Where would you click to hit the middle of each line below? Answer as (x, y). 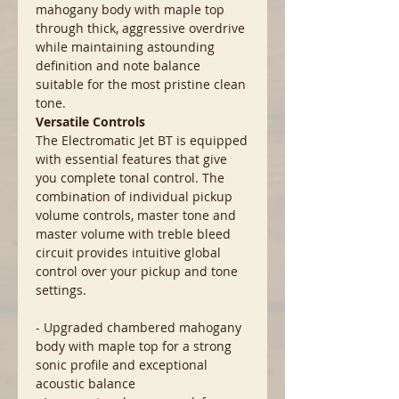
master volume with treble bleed (133, 234)
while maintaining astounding (125, 47)
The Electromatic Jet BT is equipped (142, 140)
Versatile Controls (90, 122)
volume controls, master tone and (136, 215)
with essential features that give (131, 159)
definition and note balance (118, 65)
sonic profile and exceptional (122, 365)
